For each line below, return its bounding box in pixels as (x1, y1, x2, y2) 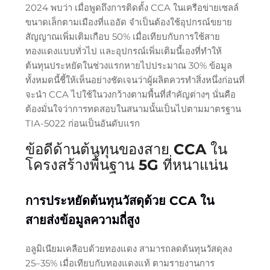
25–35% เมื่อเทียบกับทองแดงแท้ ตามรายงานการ (25, 257, 215, 269)
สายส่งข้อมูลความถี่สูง (25, 212, 140, 227)
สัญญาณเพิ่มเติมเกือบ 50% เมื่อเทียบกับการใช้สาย (25, 30, 220, 42)
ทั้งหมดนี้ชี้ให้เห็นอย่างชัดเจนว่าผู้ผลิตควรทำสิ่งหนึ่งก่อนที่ (25, 74, 245, 86)
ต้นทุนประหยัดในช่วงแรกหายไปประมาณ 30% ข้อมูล (25, 59, 232, 71)
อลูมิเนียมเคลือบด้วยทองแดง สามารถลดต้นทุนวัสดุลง (25, 242, 232, 254)
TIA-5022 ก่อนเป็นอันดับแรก (25, 117, 140, 129)
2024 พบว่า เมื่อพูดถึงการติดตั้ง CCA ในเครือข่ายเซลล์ (25, 1, 239, 13)
